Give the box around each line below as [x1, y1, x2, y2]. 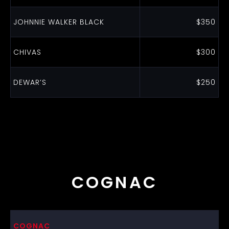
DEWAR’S [13, 77, 47, 87]
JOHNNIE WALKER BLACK [13, 17, 104, 27]
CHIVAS [13, 47, 41, 57]
